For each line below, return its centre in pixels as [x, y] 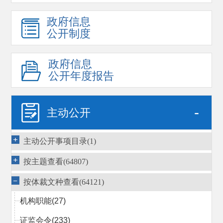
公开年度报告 [81, 76]
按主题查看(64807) [56, 162]
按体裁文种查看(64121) [64, 182]
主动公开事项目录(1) [60, 141]
